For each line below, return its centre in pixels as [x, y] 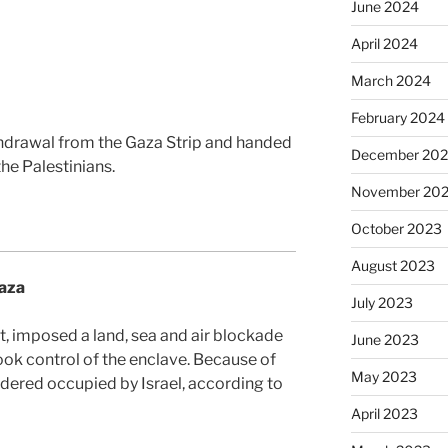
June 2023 [384, 340]
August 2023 [392, 266]
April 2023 [384, 414]
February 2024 [397, 118]
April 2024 [384, 44]
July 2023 [381, 303]
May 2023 [383, 377]
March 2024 [390, 81]
